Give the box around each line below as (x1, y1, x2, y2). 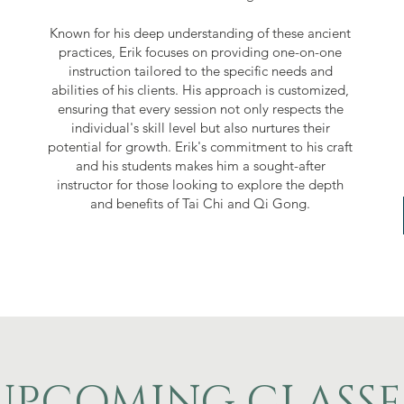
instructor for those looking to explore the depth (57, 175, 344, 193)
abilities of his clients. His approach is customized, (51, 80, 350, 98)
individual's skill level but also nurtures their (70, 118, 330, 136)
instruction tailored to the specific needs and (68, 61, 333, 79)
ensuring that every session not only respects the (57, 99, 344, 117)
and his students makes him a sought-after (75, 156, 326, 174)
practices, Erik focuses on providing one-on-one (59, 42, 343, 60)
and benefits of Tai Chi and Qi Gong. (90, 194, 311, 212)
